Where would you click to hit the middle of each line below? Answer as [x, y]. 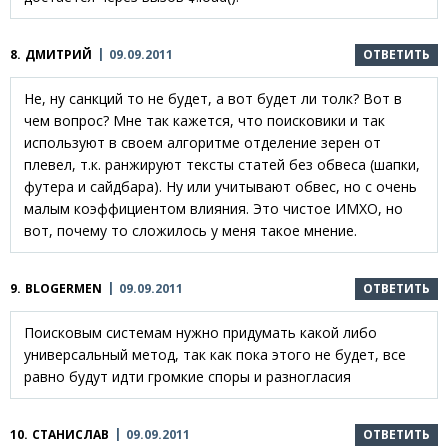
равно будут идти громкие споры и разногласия [187, 376]
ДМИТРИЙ [58, 54]
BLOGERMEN [63, 288]
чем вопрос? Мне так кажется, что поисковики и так [204, 120]
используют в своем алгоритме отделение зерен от [202, 142]
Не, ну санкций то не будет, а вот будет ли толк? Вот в [213, 98]
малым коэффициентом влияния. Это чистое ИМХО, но [213, 208]
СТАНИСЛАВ [70, 434]
